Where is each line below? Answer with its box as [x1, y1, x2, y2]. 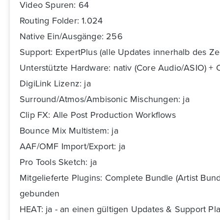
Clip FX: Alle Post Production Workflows [20, 109, 176, 121]
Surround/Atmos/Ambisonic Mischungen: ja [20, 93, 190, 106]
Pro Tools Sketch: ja [20, 156, 97, 168]
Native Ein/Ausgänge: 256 [20, 30, 123, 43]
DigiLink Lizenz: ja [20, 77, 91, 90]
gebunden [20, 187, 60, 200]
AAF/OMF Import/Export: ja [20, 140, 125, 153]
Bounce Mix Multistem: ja [20, 124, 118, 137]
